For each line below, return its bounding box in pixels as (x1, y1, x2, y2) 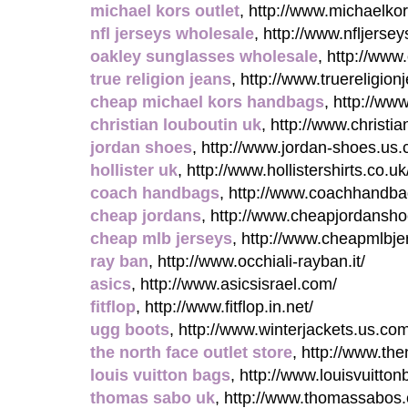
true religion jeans (90, 69, 231, 89)
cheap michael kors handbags (90, 92, 324, 112)
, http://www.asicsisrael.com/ (131, 274, 337, 294)
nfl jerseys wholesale (90, 24, 254, 44)
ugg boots (90, 320, 169, 340)
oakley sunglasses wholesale (90, 46, 318, 66)
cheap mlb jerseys (90, 229, 232, 249)
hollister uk (90, 160, 178, 180)
